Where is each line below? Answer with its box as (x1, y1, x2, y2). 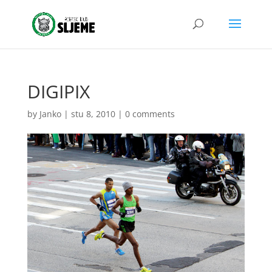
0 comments (124, 108, 175, 120)
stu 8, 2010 (70, 108, 115, 120)
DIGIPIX (27, 79, 90, 104)
